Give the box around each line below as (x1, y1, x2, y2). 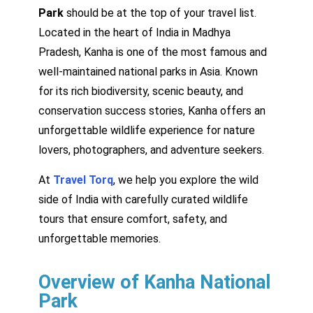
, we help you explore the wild (113, 173, 259, 187)
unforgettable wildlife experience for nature (38, 123, 255, 137)
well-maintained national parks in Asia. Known (38, 64, 258, 78)
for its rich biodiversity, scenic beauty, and (38, 84, 243, 98)
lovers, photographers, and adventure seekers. (38, 143, 264, 156)
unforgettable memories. (38, 231, 161, 245)
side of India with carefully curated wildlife (38, 192, 248, 206)
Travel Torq (53, 173, 113, 187)
